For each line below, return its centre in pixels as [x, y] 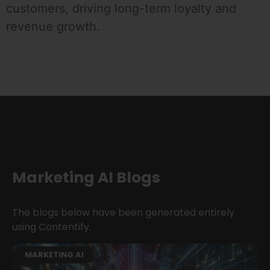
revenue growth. [53, 27]
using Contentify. [52, 227]
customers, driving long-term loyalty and [121, 9]
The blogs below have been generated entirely [123, 213]
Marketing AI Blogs [86, 178]
